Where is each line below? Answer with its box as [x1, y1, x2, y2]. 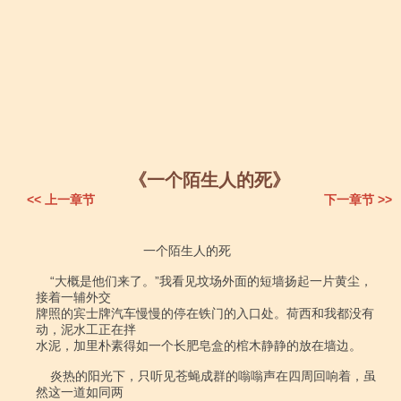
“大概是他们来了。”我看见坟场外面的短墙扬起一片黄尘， [36, 274, 50, 288]
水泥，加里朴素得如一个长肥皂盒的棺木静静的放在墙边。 [36, 338, 362, 353]
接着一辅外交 [36, 290, 111, 304]
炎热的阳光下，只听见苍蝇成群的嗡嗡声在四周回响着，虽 [36, 369, 50, 383]
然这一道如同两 [36, 385, 124, 399]
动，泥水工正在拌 [36, 322, 136, 337]
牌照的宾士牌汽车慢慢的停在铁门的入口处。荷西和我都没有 [36, 306, 374, 320]
